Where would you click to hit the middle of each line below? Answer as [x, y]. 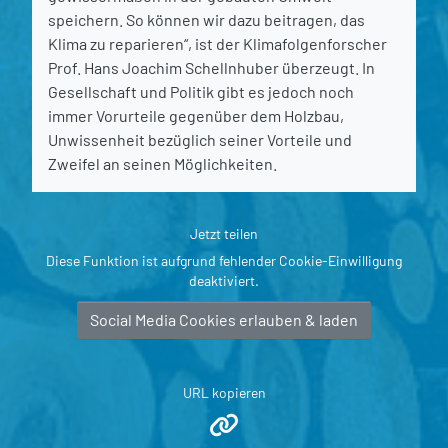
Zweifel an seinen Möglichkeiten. [162, 163]
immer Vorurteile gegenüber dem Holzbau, [196, 115]
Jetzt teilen [224, 233]
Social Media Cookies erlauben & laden [224, 319]
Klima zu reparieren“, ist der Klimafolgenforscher [217, 43]
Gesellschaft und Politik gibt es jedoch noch [201, 91]
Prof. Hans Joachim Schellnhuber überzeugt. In [211, 67]
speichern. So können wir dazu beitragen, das [206, 19]
